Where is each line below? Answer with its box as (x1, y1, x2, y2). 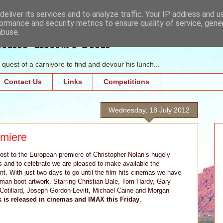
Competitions (104, 78, 149, 86)
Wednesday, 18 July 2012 (109, 106, 190, 114)
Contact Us (4, 78, 42, 86)
